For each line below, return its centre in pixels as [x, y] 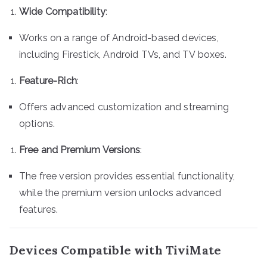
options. [37, 123]
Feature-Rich [48, 80]
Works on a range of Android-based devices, [119, 38]
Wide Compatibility [62, 11]
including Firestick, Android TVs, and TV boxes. [123, 54]
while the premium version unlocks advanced [120, 193]
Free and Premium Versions [80, 150]
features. [39, 209]
